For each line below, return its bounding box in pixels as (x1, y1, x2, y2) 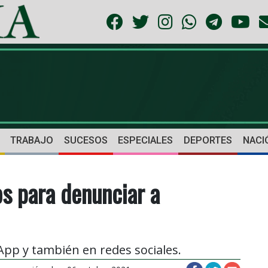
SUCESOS (63, 135, 108, 147)
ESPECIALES (118, 135, 173, 147)
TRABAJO (10, 135, 53, 147)
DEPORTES (184, 135, 233, 147)
